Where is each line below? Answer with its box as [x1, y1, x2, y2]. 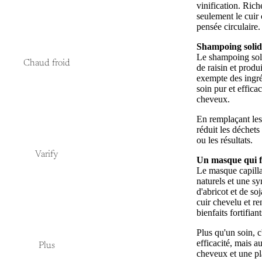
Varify [35, 150, 58, 159]
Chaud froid [23, 58, 70, 68]
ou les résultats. [196, 135, 253, 145]
